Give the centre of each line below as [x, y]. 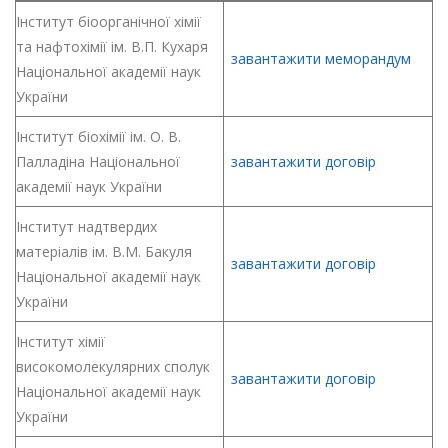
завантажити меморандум [321, 58]
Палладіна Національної [98, 161]
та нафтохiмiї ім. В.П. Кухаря [112, 46]
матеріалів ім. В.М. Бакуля [104, 251]
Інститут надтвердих [86, 226]
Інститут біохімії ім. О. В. [98, 136]
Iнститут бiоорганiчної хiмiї [108, 21]
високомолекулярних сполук [113, 366]
